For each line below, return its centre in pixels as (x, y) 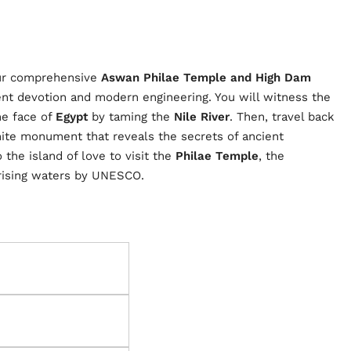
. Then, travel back (282, 116)
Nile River (202, 116)
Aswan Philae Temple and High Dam (206, 77)
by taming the (131, 116)
